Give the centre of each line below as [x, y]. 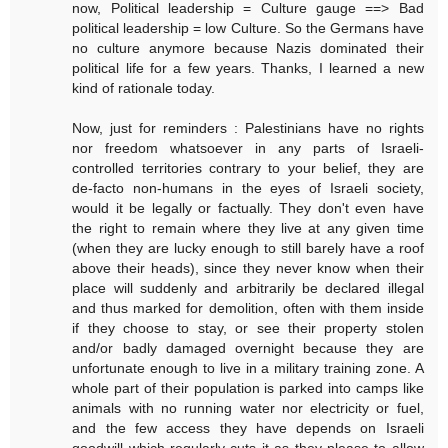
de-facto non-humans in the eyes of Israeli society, [248, 187]
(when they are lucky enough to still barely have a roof [248, 247]
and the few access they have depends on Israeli [248, 427]
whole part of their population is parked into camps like [248, 387]
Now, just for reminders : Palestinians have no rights [248, 127]
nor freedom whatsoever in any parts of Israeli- [248, 147]
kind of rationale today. [144, 87]
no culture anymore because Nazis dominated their [248, 47]
